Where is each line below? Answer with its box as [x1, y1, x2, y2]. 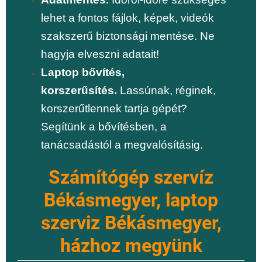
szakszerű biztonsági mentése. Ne [41, 30, 215, 43]
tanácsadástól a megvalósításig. [41, 139, 203, 151]
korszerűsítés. [41, 84, 117, 97]
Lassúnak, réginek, [117, 84, 216, 97]
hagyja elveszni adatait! [41, 48, 159, 61]
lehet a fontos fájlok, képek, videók [41, 12, 214, 25]
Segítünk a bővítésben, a [41, 120, 167, 133]
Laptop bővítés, [41, 66, 125, 79]
